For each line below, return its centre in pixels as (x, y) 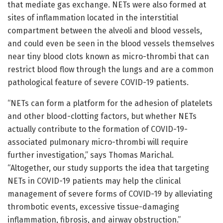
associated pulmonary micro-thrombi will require (98, 142)
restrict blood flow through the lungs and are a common (111, 69)
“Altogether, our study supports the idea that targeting (108, 168)
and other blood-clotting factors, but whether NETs (102, 116)
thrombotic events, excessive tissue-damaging (93, 207)
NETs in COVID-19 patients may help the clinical (94, 181)
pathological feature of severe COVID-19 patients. (98, 82)
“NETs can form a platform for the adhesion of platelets (110, 103)
